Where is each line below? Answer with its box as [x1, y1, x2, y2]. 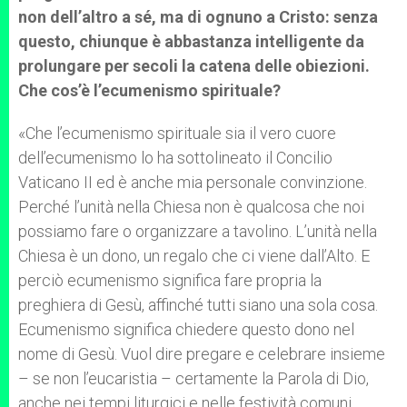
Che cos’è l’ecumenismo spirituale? [18, 81, 281, 100]
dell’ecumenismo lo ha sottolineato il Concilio [18, 148, 333, 167]
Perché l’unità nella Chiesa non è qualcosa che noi [18, 197, 364, 216]
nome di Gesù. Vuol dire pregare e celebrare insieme [18, 344, 385, 363]
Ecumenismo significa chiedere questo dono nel [18, 320, 354, 339]
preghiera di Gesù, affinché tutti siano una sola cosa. [18, 295, 378, 314]
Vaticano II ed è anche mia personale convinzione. [18, 173, 367, 192]
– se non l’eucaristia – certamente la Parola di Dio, [18, 369, 369, 388]
